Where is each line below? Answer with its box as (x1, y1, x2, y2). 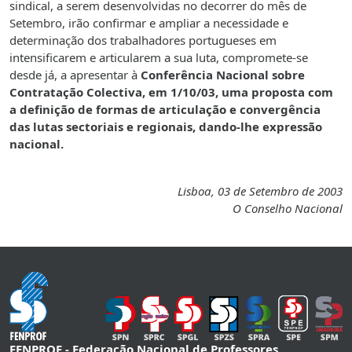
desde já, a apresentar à (9, 67, 141, 83)
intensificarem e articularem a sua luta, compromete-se (9, 49, 308, 66)
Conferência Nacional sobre (141, 67, 305, 83)
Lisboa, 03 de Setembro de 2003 (178, 183, 343, 200)
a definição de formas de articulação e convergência (9, 101, 321, 118)
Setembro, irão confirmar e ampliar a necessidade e (9, 15, 288, 31)
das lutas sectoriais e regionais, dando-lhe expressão (9, 119, 322, 135)
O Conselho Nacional (233, 200, 343, 217)
